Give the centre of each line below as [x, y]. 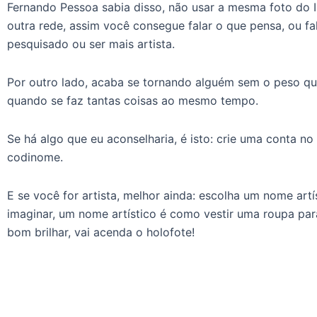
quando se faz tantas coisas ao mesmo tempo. [133, 100]
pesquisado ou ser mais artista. [91, 44]
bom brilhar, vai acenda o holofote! [101, 232]
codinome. [35, 157]
